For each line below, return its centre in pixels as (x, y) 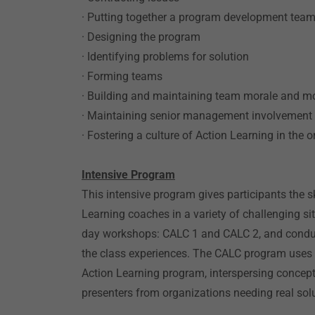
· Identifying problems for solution (165, 57)
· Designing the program (141, 37)
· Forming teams (122, 76)
